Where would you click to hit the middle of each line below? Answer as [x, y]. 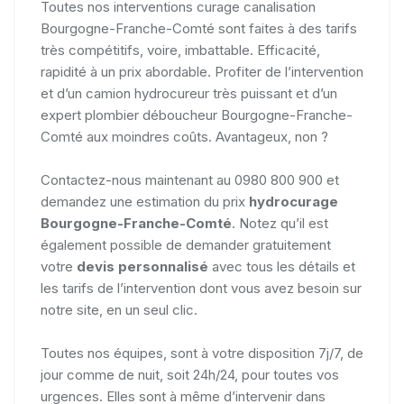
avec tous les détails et [282, 266]
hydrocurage [294, 202]
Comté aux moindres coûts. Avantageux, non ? [184, 137]
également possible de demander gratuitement [186, 245]
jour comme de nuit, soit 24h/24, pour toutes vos [190, 375]
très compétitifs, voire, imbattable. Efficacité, [180, 50]
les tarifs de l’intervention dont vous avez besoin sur [201, 288]
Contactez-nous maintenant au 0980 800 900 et [190, 180]
